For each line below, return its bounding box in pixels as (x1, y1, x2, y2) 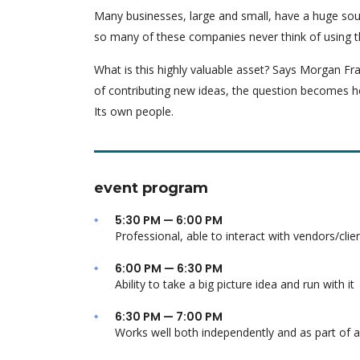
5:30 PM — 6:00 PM (115, 212, 223, 228)
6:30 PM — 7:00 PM (115, 309, 223, 325)
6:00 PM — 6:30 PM (115, 260, 223, 276)
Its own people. (94, 104, 174, 119)
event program (94, 179, 208, 197)
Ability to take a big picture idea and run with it (115, 276, 354, 292)
